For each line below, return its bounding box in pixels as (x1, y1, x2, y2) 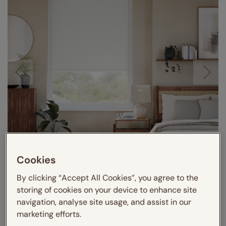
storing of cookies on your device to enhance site (17, 184, 197, 195)
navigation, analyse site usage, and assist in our (17, 196, 192, 207)
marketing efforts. (17, 208, 82, 219)
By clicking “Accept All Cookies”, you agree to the (17, 172, 199, 183)
